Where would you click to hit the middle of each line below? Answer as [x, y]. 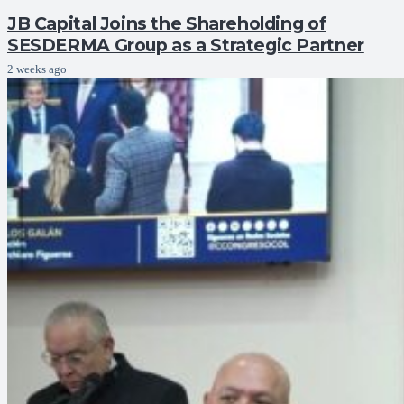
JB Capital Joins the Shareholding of [167, 23]
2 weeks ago [37, 69]
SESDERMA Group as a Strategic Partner [186, 45]
